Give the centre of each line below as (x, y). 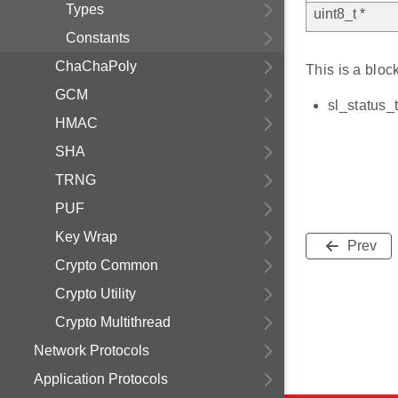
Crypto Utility (96, 294)
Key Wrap (86, 237)
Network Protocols (92, 350)
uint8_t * (339, 14)
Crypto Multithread (113, 322)
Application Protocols (101, 379)
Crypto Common (107, 265)
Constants (98, 38)
